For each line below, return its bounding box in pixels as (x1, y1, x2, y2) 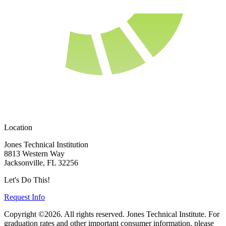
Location (4, 123, 32, 132)
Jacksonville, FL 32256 (4, 158, 78, 167)
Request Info (4, 192, 45, 201)
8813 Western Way (4, 149, 65, 158)
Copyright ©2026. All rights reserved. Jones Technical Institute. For (4, 209, 219, 218)
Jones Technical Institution (4, 140, 88, 149)
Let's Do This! (4, 175, 50, 184)
